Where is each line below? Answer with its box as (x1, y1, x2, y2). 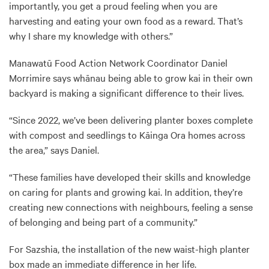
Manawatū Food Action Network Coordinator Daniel (9, 56, 228, 69)
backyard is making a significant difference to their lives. (9, 86, 244, 99)
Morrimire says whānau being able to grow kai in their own (9, 71, 253, 84)
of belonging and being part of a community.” (9, 215, 198, 228)
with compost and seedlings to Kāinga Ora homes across (9, 128, 245, 141)
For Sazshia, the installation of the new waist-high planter (9, 242, 250, 255)
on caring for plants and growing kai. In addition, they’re (9, 185, 243, 198)
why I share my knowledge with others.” (9, 29, 173, 42)
